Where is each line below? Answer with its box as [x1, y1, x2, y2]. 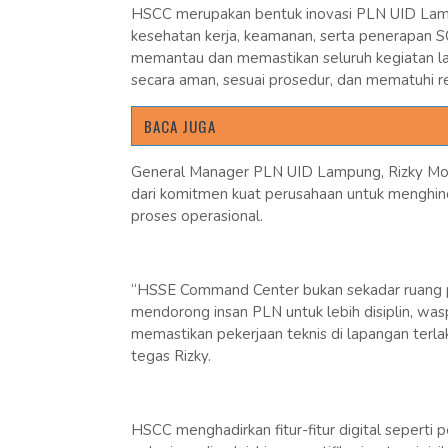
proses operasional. [130, 206, 263, 226]
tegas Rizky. [130, 346, 211, 366]
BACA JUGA [143, 115, 216, 137]
